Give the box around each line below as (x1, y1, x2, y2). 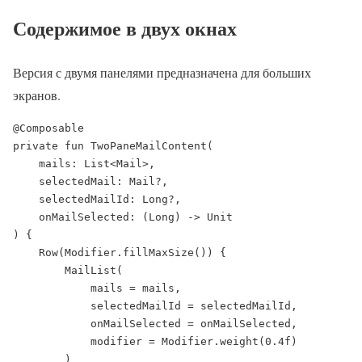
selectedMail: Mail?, (13, 175, 39, 188)
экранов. (13, 86, 61, 104)
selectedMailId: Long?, (13, 193, 39, 206)
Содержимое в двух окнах (13, 14, 237, 43)
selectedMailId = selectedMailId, (13, 300, 90, 313)
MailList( (13, 264, 65, 277)
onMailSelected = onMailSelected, (13, 318, 90, 330)
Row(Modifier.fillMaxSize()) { (13, 246, 39, 259)
